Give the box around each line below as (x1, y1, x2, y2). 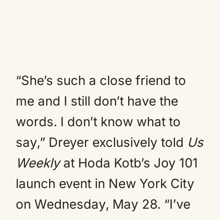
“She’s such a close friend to (16, 73, 186, 88)
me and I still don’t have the (16, 93, 178, 109)
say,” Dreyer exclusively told (16, 135, 187, 150)
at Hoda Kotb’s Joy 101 (60, 155, 198, 170)
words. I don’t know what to (16, 114, 181, 129)
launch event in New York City (16, 176, 194, 191)
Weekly (16, 155, 60, 170)
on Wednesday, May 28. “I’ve (16, 196, 191, 212)
